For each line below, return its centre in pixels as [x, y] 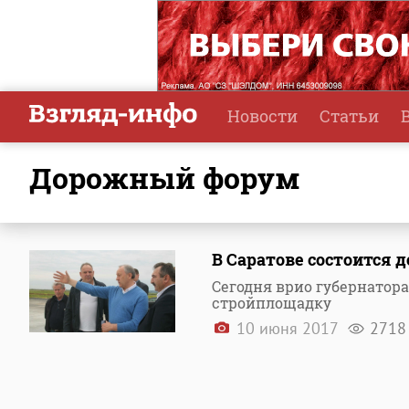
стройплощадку [272, 303]
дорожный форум [176, 178]
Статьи [349, 116]
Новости [262, 116]
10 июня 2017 [287, 328]
